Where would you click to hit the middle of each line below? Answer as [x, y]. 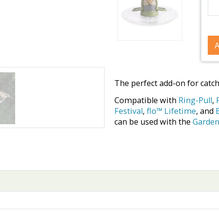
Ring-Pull [195, 100]
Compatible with [146, 100]
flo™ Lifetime [171, 111]
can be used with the [153, 121]
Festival [128, 111]
